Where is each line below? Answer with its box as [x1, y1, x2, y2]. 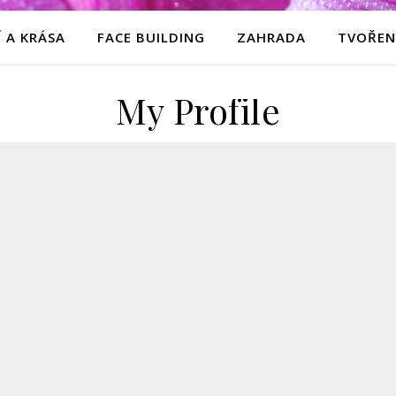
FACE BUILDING [97, 28, 205, 46]
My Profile [116, 87, 280, 133]
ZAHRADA [237, 28, 306, 46]
